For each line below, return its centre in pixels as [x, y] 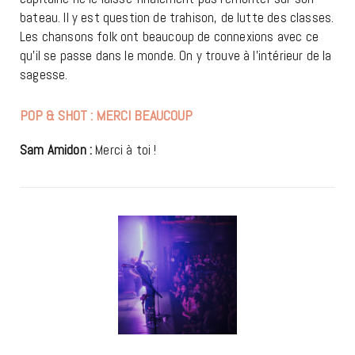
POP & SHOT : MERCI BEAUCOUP [106, 115]
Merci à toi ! [126, 149]
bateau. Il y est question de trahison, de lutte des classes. [177, 17]
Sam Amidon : [58, 149]
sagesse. [44, 74]
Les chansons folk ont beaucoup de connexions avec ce [169, 36]
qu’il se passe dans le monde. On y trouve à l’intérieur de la [176, 55]
